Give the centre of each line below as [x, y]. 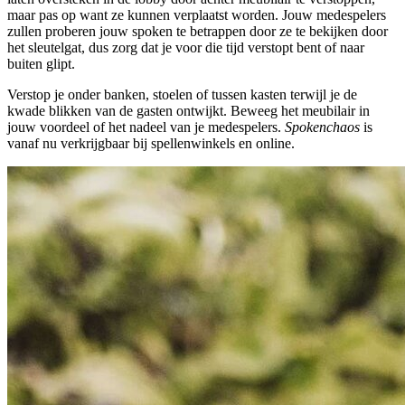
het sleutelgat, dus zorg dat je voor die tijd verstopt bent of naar [186, 48]
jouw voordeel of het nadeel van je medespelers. [146, 127]
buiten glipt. [41, 64]
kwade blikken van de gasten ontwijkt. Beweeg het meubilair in [188, 111]
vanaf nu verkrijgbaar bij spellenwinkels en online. [151, 144]
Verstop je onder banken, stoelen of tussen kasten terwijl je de [182, 95]
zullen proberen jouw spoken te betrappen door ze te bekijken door [198, 32]
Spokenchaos [322, 127]
